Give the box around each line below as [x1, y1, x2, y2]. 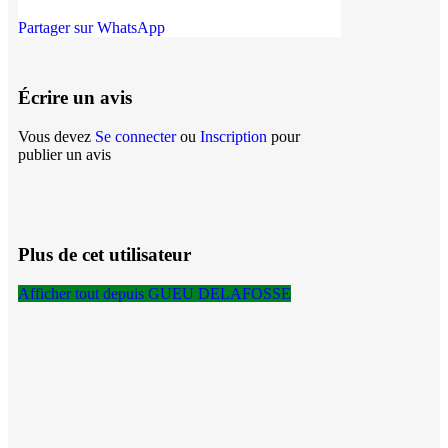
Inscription [200, 128, 267, 146]
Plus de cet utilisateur [18, 244, 191, 266]
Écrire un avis [18, 87, 132, 109]
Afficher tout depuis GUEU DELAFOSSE [18, 284, 291, 302]
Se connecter [95, 128, 180, 146]
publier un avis [18, 146, 111, 164]
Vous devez [18, 128, 95, 146]
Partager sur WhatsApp [18, 19, 165, 37]
